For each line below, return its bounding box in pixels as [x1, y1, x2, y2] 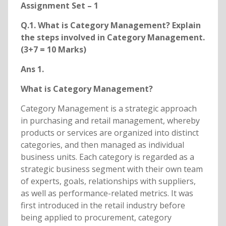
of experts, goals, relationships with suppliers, [20, 176, 196, 187]
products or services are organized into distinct [20, 127, 199, 139]
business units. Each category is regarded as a [20, 151, 194, 163]
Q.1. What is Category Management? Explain [20, 20, 201, 31]
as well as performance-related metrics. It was [20, 188, 193, 199]
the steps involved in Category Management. [20, 32, 205, 43]
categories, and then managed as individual [20, 139, 184, 151]
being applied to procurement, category [20, 212, 172, 223]
